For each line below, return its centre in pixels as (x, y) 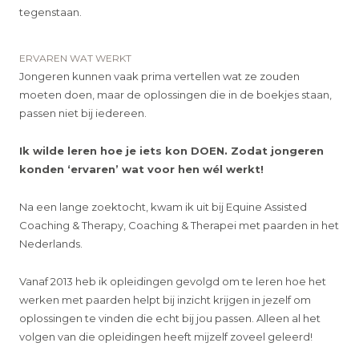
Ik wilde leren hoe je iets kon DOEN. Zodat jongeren (172, 151)
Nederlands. (51, 244)
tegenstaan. (51, 12)
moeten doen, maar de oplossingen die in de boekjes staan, (176, 95)
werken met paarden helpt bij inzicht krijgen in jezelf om (165, 300)
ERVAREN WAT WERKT (76, 58)
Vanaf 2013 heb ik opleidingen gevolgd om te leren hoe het (173, 282)
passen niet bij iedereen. (83, 113)
